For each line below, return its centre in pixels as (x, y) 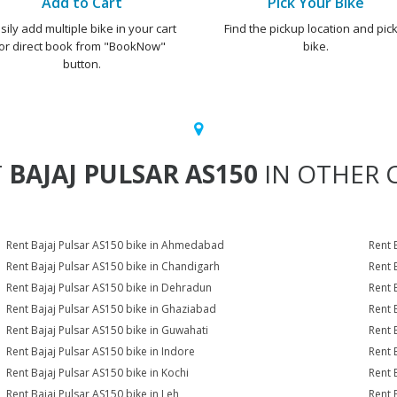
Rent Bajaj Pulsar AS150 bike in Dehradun (109, 288)
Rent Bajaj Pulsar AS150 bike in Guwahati (108, 330)
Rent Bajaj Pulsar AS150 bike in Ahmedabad (116, 245)
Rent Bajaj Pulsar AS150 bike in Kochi (98, 373)
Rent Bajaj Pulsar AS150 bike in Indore (101, 351)
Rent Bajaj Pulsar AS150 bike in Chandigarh (113, 266)
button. (82, 64)
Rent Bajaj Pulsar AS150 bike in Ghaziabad (112, 309)
